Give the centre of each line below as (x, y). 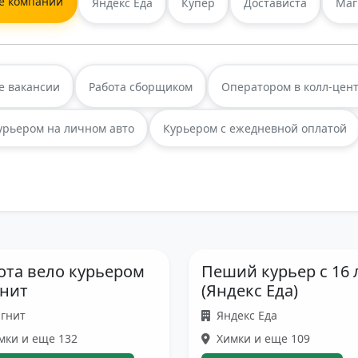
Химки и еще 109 (261, 338)
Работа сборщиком (141, 86)
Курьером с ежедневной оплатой (255, 128)
